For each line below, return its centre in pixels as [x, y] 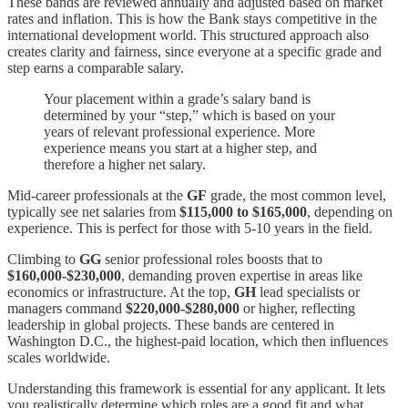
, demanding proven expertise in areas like [242, 276]
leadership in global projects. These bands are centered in [171, 325]
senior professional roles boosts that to [212, 260]
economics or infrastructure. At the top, [121, 292]
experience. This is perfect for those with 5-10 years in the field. [190, 229]
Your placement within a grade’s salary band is [177, 99]
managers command [66, 309]
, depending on [350, 212]
